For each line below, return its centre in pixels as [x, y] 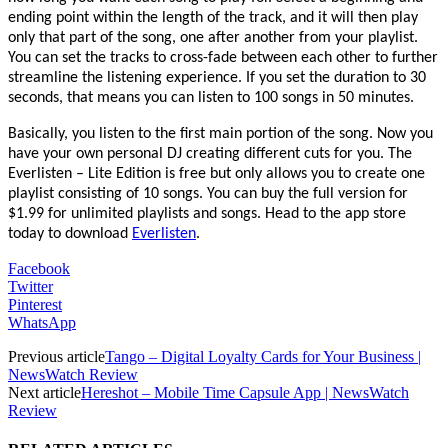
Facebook [39, 268]
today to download [70, 233]
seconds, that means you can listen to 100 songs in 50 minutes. [211, 97]
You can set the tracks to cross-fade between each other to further [223, 57]
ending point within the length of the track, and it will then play [213, 17]
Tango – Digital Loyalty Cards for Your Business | [263, 356]
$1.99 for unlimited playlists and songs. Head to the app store [207, 213]
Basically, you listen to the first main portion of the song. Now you [220, 133]
